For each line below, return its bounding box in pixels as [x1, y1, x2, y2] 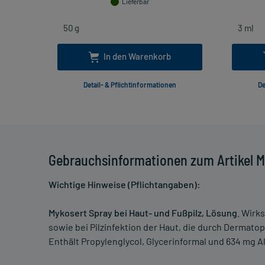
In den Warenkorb [104, 51, 171, 62]
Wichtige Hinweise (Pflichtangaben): [49, 179, 201, 190]
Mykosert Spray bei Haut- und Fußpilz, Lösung [49, 207, 237, 219]
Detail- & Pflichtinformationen [83, 80, 176, 89]
